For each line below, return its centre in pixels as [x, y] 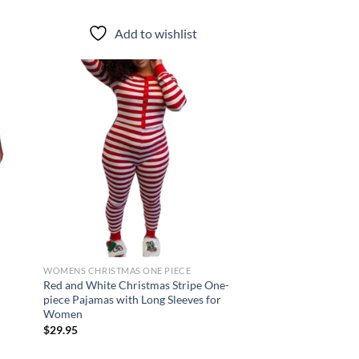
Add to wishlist [155, 34]
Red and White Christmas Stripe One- [137, 285]
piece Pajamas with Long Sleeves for [133, 300]
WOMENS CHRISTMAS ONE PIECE [117, 271]
